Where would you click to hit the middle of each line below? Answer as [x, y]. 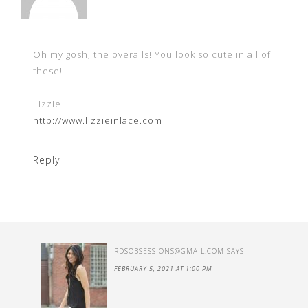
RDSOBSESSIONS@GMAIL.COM [169, 251]
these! [48, 71]
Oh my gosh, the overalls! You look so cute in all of [152, 54]
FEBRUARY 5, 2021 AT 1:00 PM [163, 268]
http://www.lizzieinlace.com [98, 120]
